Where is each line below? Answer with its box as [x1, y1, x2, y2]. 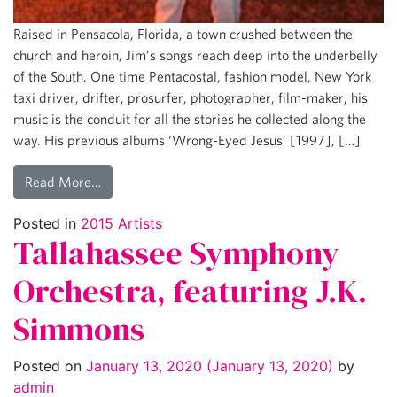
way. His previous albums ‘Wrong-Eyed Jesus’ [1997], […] [13, 131, 361, 148]
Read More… [25, 173, 101, 190]
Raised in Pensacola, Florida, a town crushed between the [13, 25, 353, 42]
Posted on [13, 356, 86, 375]
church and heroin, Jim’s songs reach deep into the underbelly [13, 46, 378, 63]
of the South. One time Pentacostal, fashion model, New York [13, 67, 371, 84]
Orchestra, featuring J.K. [13, 269, 367, 313]
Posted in [13, 214, 81, 232]
